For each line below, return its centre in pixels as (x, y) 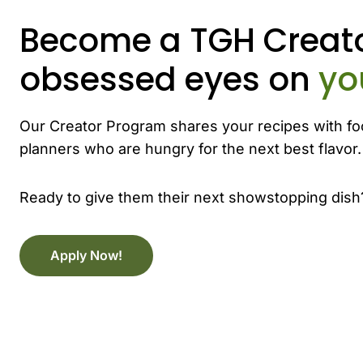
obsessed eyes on (169, 79)
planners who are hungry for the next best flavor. (190, 148)
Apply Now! (86, 255)
